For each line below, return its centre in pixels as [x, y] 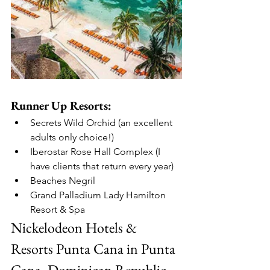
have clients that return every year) [102, 166]
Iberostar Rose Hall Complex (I [96, 152]
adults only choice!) [72, 137]
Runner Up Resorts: [61, 105]
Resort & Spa [58, 209]
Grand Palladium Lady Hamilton [99, 195]
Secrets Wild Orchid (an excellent [102, 123]
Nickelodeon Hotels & [75, 228]
